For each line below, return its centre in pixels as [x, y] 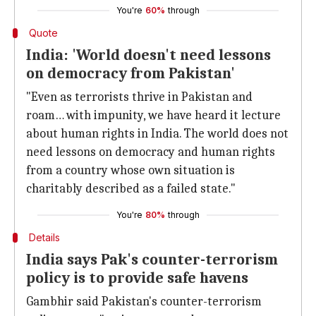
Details [44, 237]
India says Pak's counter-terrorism [152, 260]
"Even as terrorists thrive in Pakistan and [139, 97]
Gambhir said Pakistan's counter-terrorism [144, 302]
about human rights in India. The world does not [157, 134]
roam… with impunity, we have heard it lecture [153, 115]
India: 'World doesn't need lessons [148, 55]
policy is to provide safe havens [137, 278]
